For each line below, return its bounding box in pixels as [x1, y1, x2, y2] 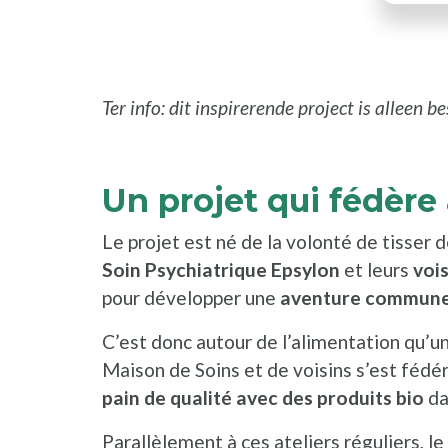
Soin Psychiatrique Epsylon [102, 258, 344, 282]
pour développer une [102, 286, 280, 310]
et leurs [344, 258, 413, 282]
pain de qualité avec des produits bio [102, 386, 424, 410]
